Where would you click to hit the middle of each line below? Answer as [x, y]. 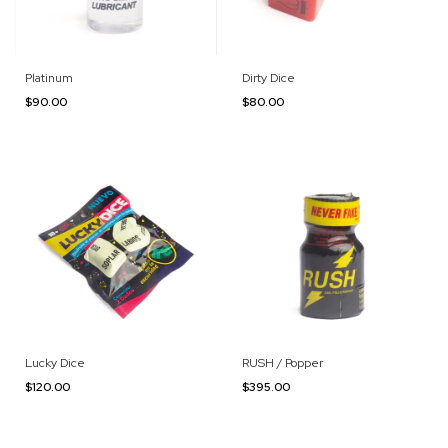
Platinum [49, 77]
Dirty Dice [268, 77]
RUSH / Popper [282, 363]
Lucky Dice [55, 363]
